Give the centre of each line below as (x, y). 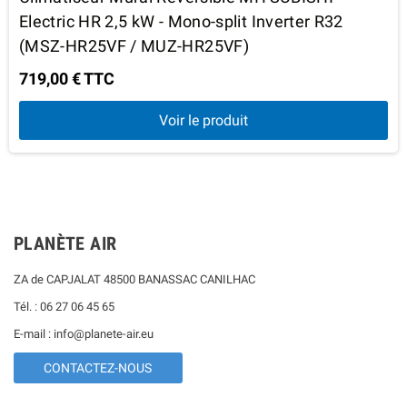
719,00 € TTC (67, 78)
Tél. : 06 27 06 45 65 (65, 306)
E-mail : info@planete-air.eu (84, 333)
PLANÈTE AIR (65, 243)
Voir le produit (203, 120)
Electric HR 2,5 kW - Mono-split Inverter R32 (181, 21)
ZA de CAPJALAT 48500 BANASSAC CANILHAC (134, 279)
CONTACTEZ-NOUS (98, 367)
